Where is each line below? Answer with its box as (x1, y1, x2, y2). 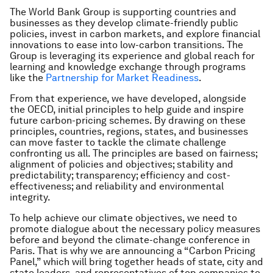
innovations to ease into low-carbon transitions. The (10, 39, 243, 51)
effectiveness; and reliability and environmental (10, 180, 224, 192)
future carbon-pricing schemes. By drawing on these (10, 115, 246, 126)
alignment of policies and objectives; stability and (10, 158, 233, 170)
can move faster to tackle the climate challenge (10, 136, 226, 148)
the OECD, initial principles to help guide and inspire (10, 104, 244, 115)
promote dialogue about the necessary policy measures (10, 223, 260, 235)
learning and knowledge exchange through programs (10, 61, 246, 73)
